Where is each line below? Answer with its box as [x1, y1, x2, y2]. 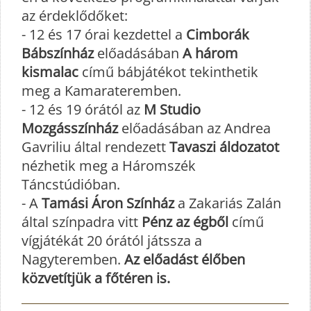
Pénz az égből [142, 212, 228, 231]
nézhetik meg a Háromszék [22, 155, 196, 175]
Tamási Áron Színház [42, 193, 174, 212]
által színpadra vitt [22, 212, 142, 231]
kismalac [22, 62, 78, 81]
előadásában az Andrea [118, 118, 271, 137]
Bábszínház [22, 43, 94, 62]
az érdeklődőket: [22, 6, 128, 25]
